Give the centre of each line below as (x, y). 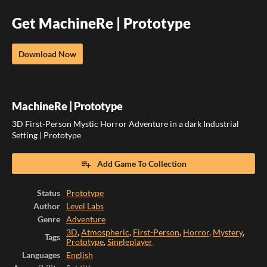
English (80, 255)
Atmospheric (105, 233)
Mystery (228, 233)
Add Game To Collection (142, 164)
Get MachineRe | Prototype (101, 23)
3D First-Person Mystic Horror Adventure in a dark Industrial (125, 124)
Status (49, 193)
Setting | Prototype (46, 136)
